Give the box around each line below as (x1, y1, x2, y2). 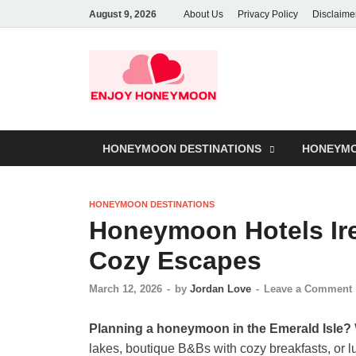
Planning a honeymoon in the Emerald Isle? (89, 321, 351, 335)
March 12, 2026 (89, 282, 162, 295)
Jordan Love (190, 282, 251, 295)
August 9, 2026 (89, 8, 157, 20)
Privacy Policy (238, 8, 298, 20)
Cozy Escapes (89, 246, 261, 276)
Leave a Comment (264, 282, 352, 295)
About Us (184, 8, 223, 20)
